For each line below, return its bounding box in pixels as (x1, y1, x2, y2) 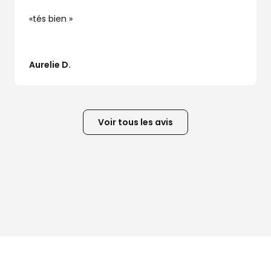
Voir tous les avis (98, 116, 173, 128)
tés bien (33, 12, 69, 25)
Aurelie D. (29, 58, 71, 71)
